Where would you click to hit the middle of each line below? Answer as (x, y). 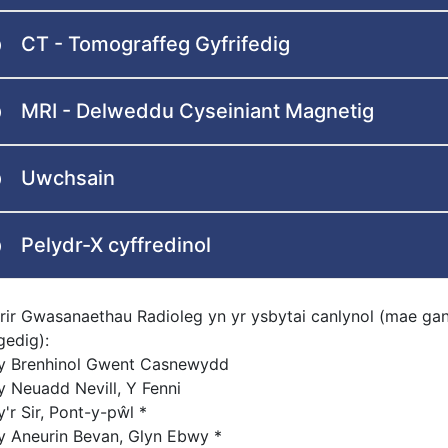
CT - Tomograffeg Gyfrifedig (155, 44)
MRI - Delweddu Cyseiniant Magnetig (197, 111)
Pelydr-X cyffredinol (116, 245)
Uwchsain (68, 178)
